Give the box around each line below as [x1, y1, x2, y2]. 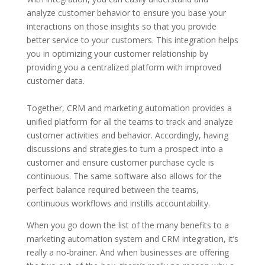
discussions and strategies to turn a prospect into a [26, 143, 223, 154]
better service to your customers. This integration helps [26, 34, 238, 46]
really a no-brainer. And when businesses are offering [26, 247, 229, 258]
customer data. [26, 75, 85, 86]
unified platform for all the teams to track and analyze [26, 116, 233, 127]
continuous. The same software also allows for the [26, 170, 222, 182]
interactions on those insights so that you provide [26, 21, 216, 32]
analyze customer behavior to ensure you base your [26, 7, 226, 18]
